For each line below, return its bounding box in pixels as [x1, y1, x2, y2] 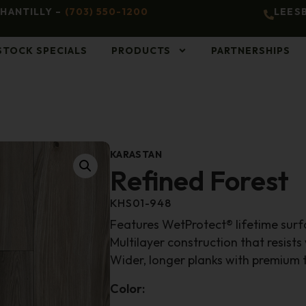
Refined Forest [109, 163, 289, 198]
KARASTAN [109, 148, 163, 161]
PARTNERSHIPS [211, 44, 291, 57]
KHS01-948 [109, 196, 171, 210]
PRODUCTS [111, 44, 171, 57]
